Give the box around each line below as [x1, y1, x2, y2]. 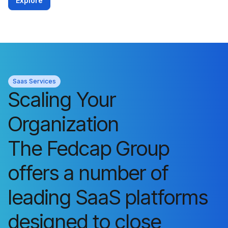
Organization [8, 111, 119, 136]
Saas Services [13, 77, 56, 85]
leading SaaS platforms [8, 184, 208, 210]
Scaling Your [8, 87, 116, 112]
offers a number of [8, 160, 168, 185]
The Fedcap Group [8, 135, 169, 161]
